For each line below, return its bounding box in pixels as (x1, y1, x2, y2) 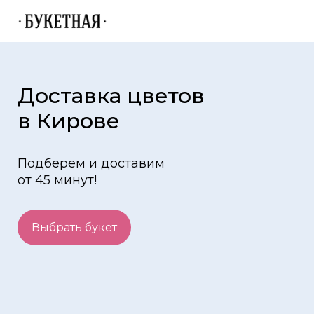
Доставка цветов (18, 83, 205, 109)
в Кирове (18, 108, 120, 134)
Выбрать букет (32, 221, 117, 234)
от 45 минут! (18, 172, 97, 188)
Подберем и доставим (18, 156, 165, 171)
